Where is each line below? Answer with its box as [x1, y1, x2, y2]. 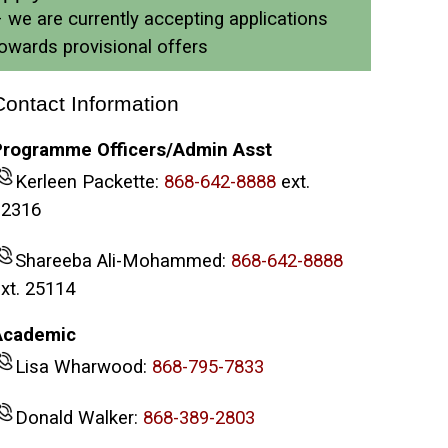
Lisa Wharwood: [14, 356, 152, 379]
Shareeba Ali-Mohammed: [14, 249, 231, 272]
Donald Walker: [14, 406, 143, 429]
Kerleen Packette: [14, 170, 164, 193]
